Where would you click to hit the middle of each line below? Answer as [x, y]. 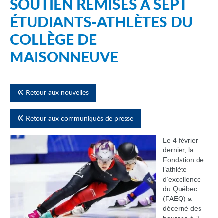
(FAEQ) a [177, 199]
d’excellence [182, 179]
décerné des [182, 208]
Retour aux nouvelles [56, 93]
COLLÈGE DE [53, 40]
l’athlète [175, 169]
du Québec [180, 189]
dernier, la [178, 150]
